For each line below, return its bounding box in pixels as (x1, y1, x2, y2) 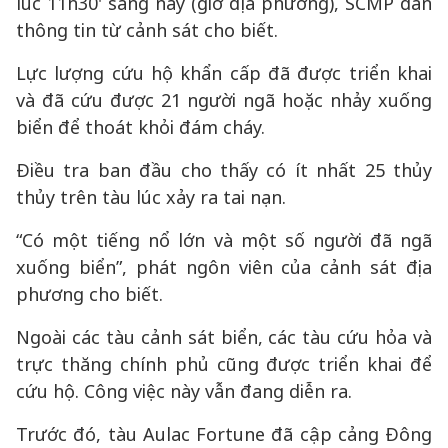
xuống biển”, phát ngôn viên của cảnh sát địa (16, 255, 432, 279)
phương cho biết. (16, 282, 163, 306)
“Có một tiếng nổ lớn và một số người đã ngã (16, 228, 432, 252)
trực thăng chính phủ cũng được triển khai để (16, 352, 432, 376)
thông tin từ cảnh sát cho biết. (16, 18, 278, 42)
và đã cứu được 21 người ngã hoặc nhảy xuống (16, 88, 432, 112)
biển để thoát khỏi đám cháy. (16, 115, 265, 139)
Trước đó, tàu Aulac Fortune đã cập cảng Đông (16, 422, 432, 446)
